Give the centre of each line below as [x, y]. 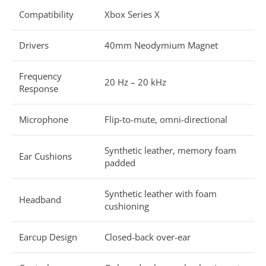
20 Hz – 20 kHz [135, 82]
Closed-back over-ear [148, 237]
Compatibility [46, 14]
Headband [40, 199]
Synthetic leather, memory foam [170, 150]
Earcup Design [48, 237]
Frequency [40, 76]
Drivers [34, 45]
